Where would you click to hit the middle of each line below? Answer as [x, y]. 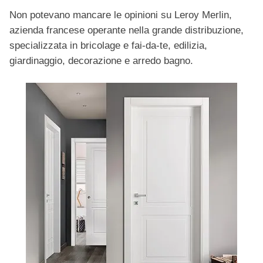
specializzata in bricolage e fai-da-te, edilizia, [108, 46]
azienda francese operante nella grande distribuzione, [127, 31]
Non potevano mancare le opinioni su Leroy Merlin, [121, 15]
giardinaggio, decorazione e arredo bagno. [101, 61]
